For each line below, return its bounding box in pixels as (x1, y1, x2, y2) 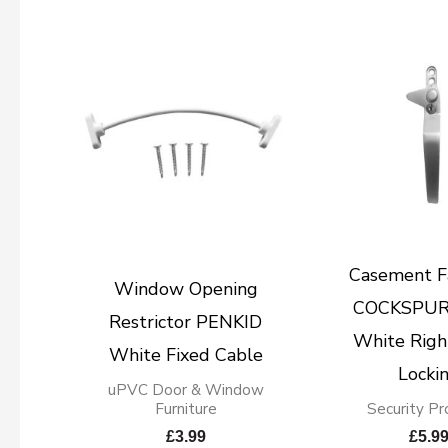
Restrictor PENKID (109, 309, 263, 334)
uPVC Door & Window (107, 379, 264, 400)
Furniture (154, 398, 217, 419)
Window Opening (113, 276, 258, 301)
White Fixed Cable (108, 342, 263, 367)
